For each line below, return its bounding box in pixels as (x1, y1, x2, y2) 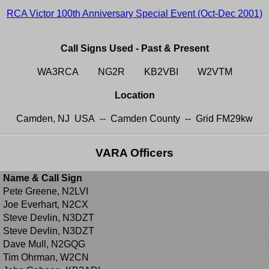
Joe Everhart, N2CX (3, 199, 88, 210)
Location (114, 90, 155, 101)
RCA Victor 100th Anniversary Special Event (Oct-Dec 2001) (7, 8, 262, 19)
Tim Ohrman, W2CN (3, 252, 91, 262)
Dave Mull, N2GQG (3, 238, 88, 249)
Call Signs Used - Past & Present (60, 43, 209, 53)
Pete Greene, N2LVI (3, 186, 88, 196)
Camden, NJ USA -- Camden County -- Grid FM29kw (16, 113, 253, 124)
